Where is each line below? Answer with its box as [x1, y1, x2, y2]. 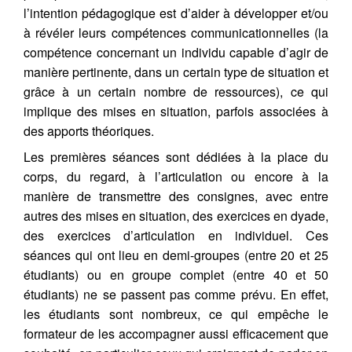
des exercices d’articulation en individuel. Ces [24, 226, 328, 244]
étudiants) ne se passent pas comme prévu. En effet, [24, 285, 328, 303]
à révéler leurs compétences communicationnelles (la [24, 24, 328, 42]
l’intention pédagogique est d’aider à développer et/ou [24, 4, 328, 22]
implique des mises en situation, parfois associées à [24, 102, 328, 120]
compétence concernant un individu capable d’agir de [24, 43, 328, 61]
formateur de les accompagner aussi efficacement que [24, 324, 328, 343]
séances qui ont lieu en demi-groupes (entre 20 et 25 [24, 246, 328, 264]
